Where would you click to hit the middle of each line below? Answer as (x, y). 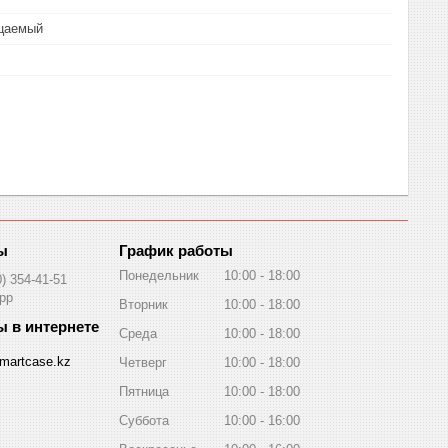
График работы (176, 250)
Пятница (144, 391)
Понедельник (159, 275)
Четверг (143, 362)
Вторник (143, 304)
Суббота (144, 420)
